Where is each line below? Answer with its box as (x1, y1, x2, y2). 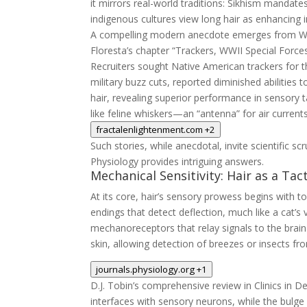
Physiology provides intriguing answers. (90, 155, 264, 168)
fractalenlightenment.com (96, 123, 203, 136)
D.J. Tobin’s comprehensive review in (90, 279, 254, 292)
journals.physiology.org (96, 263, 195, 275)
